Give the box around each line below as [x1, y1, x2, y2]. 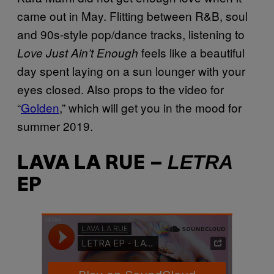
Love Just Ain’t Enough [17, 44, 138, 61]
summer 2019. [17, 117, 93, 134]
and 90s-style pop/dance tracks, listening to [17, 25, 245, 42]
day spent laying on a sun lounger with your [17, 62, 245, 79]
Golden [21, 98, 59, 116]
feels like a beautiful [138, 43, 245, 61]
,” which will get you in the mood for [59, 98, 242, 116]
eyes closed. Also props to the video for [17, 80, 224, 97]
